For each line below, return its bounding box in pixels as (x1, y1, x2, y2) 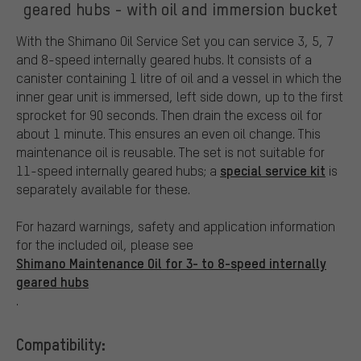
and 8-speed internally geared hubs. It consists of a (16, 50, 312, 68)
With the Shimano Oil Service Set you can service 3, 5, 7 (16, 31, 334, 49)
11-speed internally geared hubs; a (16, 161, 220, 179)
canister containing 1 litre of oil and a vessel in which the (16, 68, 342, 86)
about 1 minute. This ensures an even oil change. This (16, 124, 321, 142)
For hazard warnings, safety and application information (16, 217, 335, 234)
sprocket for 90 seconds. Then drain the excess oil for (16, 106, 322, 123)
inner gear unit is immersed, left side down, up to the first (16, 87, 343, 105)
